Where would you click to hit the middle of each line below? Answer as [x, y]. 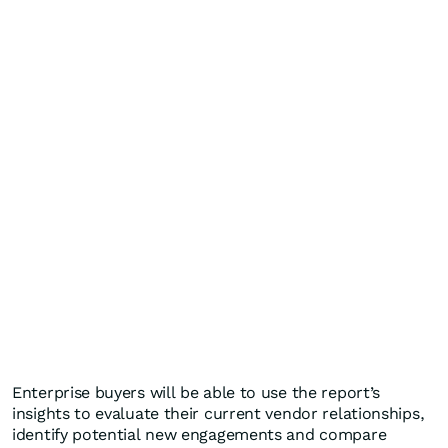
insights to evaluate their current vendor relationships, [218, 414]
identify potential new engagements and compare [199, 435]
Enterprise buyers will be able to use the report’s [196, 393]
